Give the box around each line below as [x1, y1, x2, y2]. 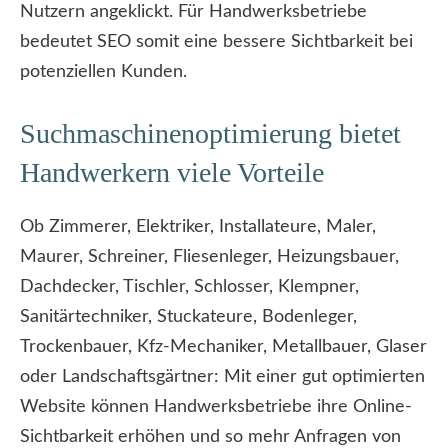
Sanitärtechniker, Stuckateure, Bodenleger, [20, 308, 357, 327]
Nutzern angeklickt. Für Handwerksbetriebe [20, 3, 367, 22]
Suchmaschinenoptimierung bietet [20, 118, 401, 150]
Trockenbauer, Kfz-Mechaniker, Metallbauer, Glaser [20, 338, 427, 357]
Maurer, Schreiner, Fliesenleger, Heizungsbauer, [20, 248, 399, 267]
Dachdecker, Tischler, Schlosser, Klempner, [20, 278, 359, 297]
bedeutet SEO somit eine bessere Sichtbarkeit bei [20, 33, 413, 52]
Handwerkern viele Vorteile [20, 157, 324, 189]
